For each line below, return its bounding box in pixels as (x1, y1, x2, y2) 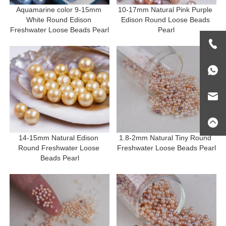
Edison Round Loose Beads (121, 15, 210, 24)
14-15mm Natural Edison (19, 133, 99, 142)
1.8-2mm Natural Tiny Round (119, 133, 212, 142)
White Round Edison (26, 15, 91, 24)
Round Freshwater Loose (18, 143, 99, 152)
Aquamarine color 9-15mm (16, 5, 101, 14)
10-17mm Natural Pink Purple (118, 5, 213, 14)
